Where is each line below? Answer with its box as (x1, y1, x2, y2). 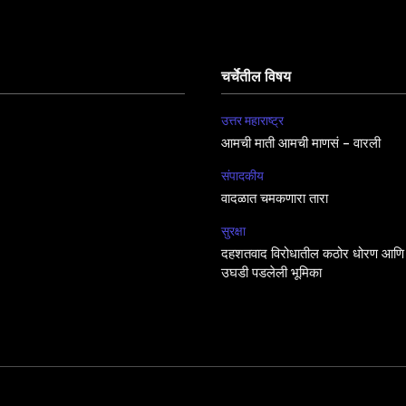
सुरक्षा (221, 222, 246, 239)
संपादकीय (221, 167, 264, 184)
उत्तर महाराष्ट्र (221, 111, 284, 129)
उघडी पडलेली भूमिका (221, 266, 322, 281)
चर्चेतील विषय (221, 69, 291, 85)
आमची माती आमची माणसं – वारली (221, 136, 381, 151)
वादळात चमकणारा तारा (221, 191, 328, 207)
